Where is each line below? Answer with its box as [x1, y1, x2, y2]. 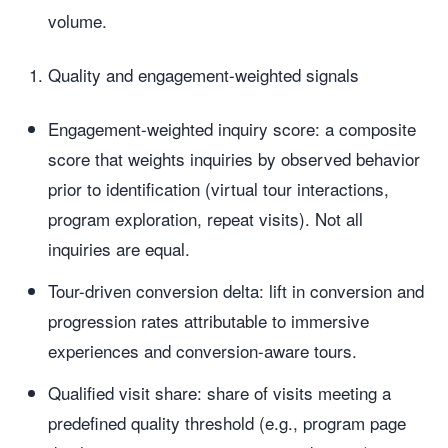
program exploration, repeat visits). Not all [48, 206, 363, 231]
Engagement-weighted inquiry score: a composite [48, 116, 416, 141]
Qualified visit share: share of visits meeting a [48, 380, 391, 405]
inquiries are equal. [48, 236, 190, 261]
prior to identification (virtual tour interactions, [48, 176, 389, 201]
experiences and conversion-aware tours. [48, 338, 357, 363]
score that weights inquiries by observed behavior [48, 146, 420, 171]
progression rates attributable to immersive [48, 308, 369, 333]
